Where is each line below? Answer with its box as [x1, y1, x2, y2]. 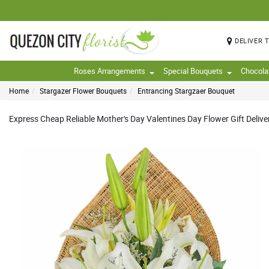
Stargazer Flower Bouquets [40, 86, 127, 95]
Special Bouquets [163, 65, 223, 76]
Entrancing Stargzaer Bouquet [138, 86, 235, 95]
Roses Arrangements [74, 65, 145, 76]
